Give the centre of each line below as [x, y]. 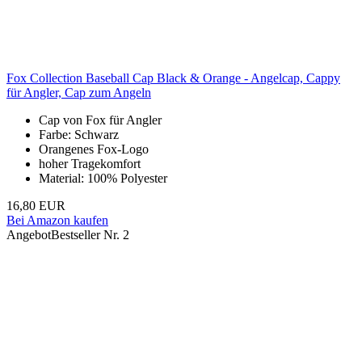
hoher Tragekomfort [90, 164]
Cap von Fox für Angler [100, 120]
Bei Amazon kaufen [57, 221]
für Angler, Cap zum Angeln [79, 93]
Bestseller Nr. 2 [90, 235]
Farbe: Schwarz [79, 135]
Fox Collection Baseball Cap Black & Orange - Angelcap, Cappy [173, 78]
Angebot [29, 235]
